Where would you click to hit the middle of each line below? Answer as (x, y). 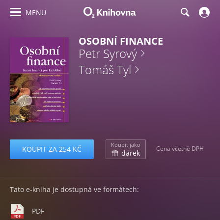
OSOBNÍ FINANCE (121, 41)
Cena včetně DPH (180, 149)
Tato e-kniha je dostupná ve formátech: (74, 189)
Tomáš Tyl (105, 69)
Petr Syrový (108, 53)
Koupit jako (126, 144)
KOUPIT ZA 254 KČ (52, 149)
